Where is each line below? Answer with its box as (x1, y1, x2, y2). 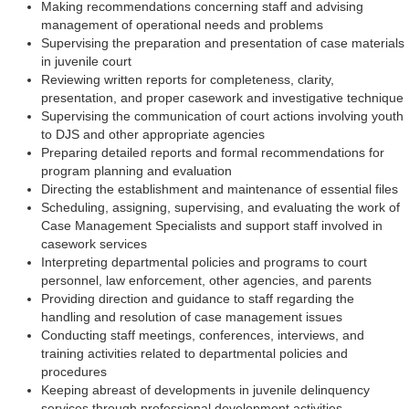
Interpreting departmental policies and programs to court (41, 254, 367, 269)
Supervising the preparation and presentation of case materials (41, 35, 404, 50)
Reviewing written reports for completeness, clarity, (41, 71, 334, 87)
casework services (41, 236, 147, 251)
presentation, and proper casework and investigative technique (41, 89, 404, 105)
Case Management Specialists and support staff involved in (41, 217, 383, 233)
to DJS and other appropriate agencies (41, 126, 265, 142)
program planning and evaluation (41, 163, 232, 178)
